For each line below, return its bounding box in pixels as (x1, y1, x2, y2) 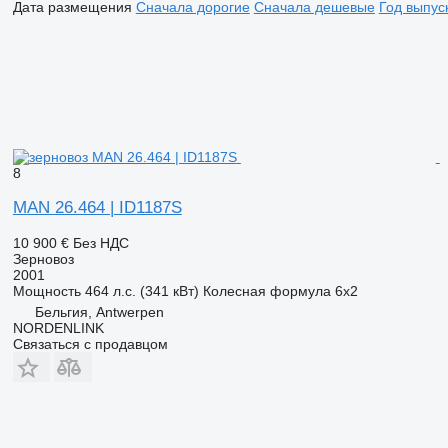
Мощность (12, 282, 81, 299)
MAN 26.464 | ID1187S (12, 197, 182, 217)
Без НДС (72, 234, 129, 251)
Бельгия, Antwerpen (34, 303, 164, 320)
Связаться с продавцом (12, 335, 168, 352)
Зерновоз (12, 250, 74, 267)
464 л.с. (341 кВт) (84, 282, 199, 299)
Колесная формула (202, 282, 331, 299)
